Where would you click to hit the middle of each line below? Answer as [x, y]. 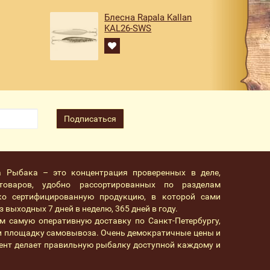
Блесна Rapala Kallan [148, 17]
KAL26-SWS [128, 28]
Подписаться [90, 119]
